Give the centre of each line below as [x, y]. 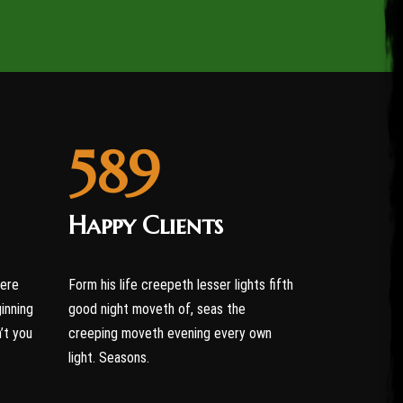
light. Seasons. [109, 358]
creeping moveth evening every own [170, 333]
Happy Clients [146, 225]
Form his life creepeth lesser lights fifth [181, 285]
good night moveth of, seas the [157, 309]
